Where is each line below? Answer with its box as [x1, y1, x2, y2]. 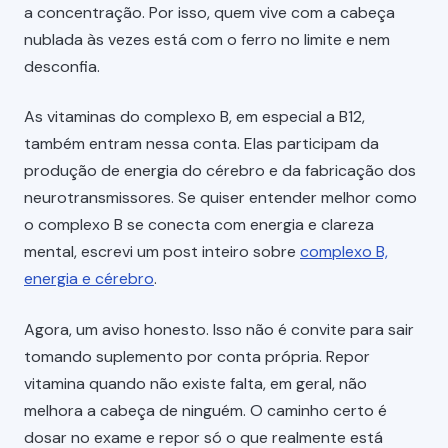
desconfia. [24, 56, 100, 78]
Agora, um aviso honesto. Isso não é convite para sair [24, 318, 414, 340]
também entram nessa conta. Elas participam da [24, 133, 379, 155]
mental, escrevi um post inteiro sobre [24, 241, 300, 263]
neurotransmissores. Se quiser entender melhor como [24, 187, 417, 209]
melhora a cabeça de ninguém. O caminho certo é [24, 399, 387, 421]
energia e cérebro [24, 268, 154, 290]
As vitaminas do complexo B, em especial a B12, [24, 106, 365, 128]
